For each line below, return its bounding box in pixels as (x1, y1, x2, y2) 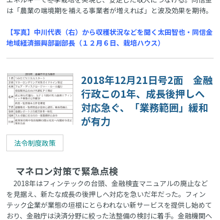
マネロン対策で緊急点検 (6, 164, 119, 178)
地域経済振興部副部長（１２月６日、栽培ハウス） (6, 37, 165, 48)
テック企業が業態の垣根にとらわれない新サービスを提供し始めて (6, 200, 213, 210)
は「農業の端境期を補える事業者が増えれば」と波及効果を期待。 (6, 5, 213, 15)
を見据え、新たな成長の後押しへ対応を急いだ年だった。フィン (6, 189, 206, 199)
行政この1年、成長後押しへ (81, 86, 205, 101)
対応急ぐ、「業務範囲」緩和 (81, 100, 209, 114)
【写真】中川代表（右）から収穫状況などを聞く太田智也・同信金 (6, 27, 213, 37)
